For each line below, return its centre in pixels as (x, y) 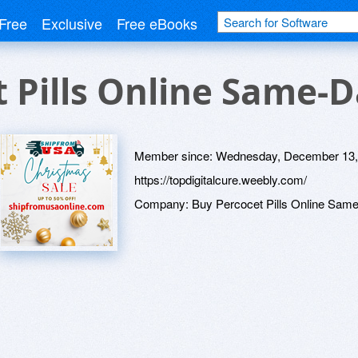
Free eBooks (157, 23)
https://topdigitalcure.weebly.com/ (221, 179)
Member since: (175, 155)
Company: (163, 203)
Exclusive (72, 23)
